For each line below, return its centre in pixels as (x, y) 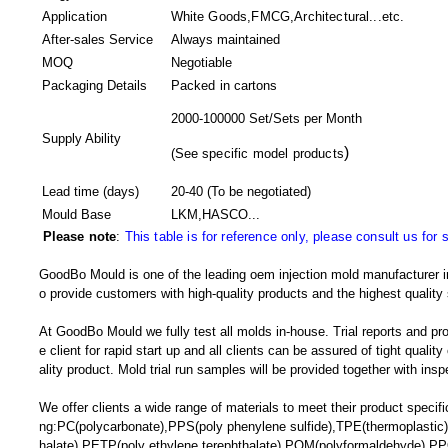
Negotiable (201, 62)
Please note (79, 236)
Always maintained (225, 39)
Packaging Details (94, 85)
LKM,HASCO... (215, 214)
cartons (256, 85)
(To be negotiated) (259, 191)
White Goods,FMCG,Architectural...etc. (287, 16)
